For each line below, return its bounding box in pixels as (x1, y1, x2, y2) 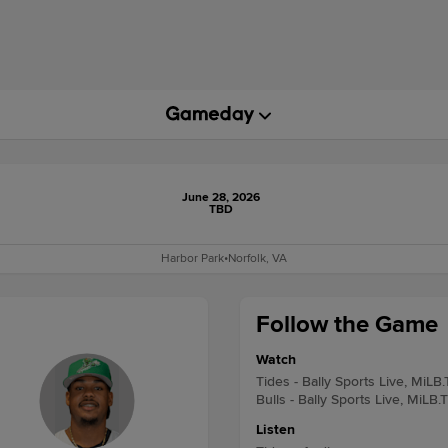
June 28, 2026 (181, 190, 260, 205)
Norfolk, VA (228, 251, 287, 266)
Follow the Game (256, 310, 438, 339)
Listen (256, 421, 295, 438)
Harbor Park (161, 251, 224, 266)
